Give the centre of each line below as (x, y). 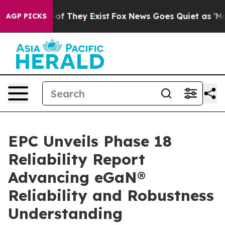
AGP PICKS (26, 16)
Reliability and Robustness (111, 195)
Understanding (65, 213)
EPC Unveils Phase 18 (90, 141)
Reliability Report (77, 159)
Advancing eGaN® (77, 177)
